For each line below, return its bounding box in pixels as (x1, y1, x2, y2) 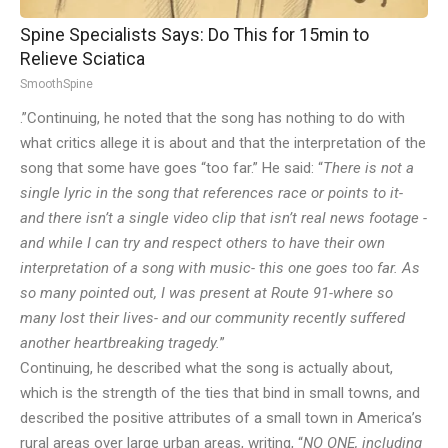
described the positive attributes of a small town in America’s (20, 409, 422, 428)
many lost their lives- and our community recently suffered (20, 309, 405, 328)
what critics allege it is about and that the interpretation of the (20, 134, 426, 153)
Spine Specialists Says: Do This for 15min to (20, 24, 369, 46)
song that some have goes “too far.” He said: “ (20, 159, 323, 178)
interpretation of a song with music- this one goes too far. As (20, 259, 420, 278)
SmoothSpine (20, 77, 93, 92)
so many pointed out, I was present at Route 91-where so (20, 284, 393, 303)
